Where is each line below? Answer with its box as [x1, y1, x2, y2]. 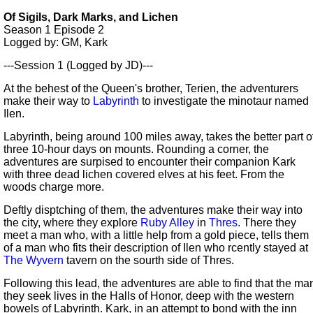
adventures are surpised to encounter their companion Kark [3, 156, 296, 168]
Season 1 [3, 24, 51, 36]
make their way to [3, 95, 93, 108]
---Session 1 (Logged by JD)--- [3, 59, 153, 72]
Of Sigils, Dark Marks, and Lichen [3, 11, 178, 24]
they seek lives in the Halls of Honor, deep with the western [3, 290, 294, 303]
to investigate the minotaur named [139, 95, 309, 108]
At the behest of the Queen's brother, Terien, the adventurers [3, 82, 298, 95]
